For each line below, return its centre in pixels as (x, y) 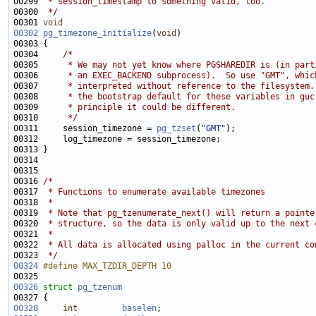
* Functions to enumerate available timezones (154, 192)
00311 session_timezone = (85, 129)
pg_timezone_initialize (97, 34)
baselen (139, 309)
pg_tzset (176, 129)
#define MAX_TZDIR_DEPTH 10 (107, 266)
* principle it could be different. (139, 108)
